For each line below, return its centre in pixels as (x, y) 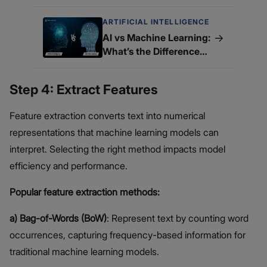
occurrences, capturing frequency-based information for (128, 235)
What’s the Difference (151, 52)
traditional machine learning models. (84, 252)
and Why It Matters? (148, 65)
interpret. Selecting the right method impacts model (117, 149)
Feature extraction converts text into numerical (107, 116)
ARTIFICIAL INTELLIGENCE (156, 22)
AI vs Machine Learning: (156, 38)
